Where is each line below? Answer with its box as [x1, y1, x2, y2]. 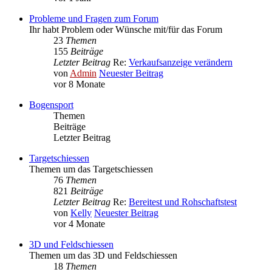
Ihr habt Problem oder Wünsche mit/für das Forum [29, 24, 222, 35]
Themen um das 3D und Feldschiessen [29, 250, 177, 261]
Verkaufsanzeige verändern [129, 57, 233, 68]
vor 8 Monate [53, 79, 105, 90]
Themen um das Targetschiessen [29, 164, 153, 175]
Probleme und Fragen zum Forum [29, 13, 158, 24]
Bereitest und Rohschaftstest [129, 197, 237, 208]
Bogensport [29, 100, 73, 110]
